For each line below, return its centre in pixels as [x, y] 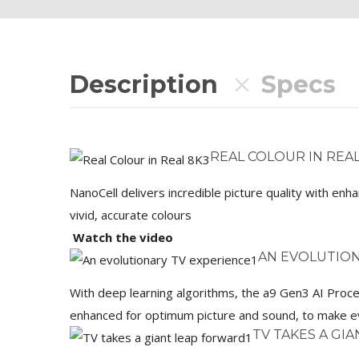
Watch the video [121, 237]
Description [144, 85]
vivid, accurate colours [131, 215]
